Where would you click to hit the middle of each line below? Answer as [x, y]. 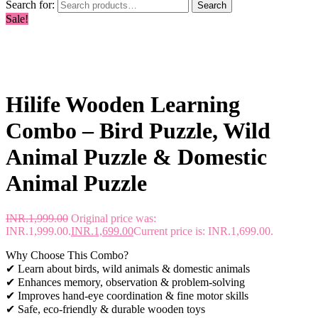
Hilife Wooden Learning [123, 105]
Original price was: [114, 218]
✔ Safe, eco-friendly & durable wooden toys [105, 309]
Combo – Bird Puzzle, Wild [138, 131]
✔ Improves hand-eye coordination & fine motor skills [127, 295]
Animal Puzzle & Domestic [136, 157]
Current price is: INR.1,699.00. [203, 231]
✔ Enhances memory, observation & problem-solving [125, 282]
